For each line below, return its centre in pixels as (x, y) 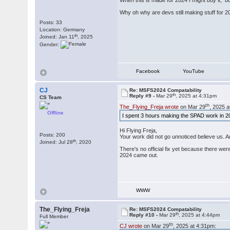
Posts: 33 (51, 22)
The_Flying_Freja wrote (149, 107)
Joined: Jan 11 (57, 37)
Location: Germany (62, 30)
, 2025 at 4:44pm (199, 215)
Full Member (54, 216)
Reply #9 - (143, 96)
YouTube (194, 71)
